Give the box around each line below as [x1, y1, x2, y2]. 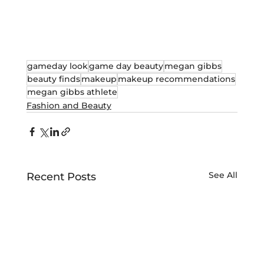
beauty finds [27, 73, 80, 84]
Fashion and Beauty [26, 100, 111, 111]
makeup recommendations [117, 73, 235, 84]
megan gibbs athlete [27, 86, 117, 97]
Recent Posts [26, 170, 96, 183]
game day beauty [88, 60, 163, 71]
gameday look [27, 60, 88, 71]
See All [209, 169, 238, 180]
